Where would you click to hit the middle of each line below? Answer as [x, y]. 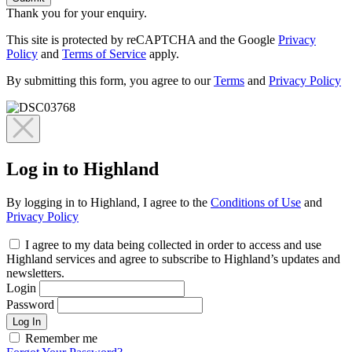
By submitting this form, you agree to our [110, 81]
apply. [163, 54]
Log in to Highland [82, 169]
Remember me [61, 338]
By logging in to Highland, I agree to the [108, 202]
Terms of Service [104, 54]
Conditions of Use [256, 202]
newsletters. [35, 273]
